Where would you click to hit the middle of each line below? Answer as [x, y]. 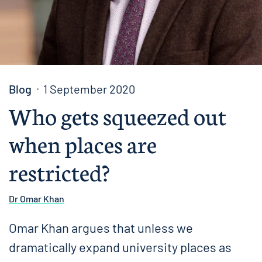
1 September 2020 [89, 89]
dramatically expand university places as [120, 247]
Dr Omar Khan [37, 199]
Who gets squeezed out [118, 115]
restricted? [59, 171]
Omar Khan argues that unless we [101, 227]
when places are [83, 143]
